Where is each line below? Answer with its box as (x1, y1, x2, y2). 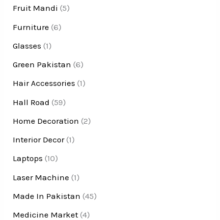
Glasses (13, 40, 42, 51)
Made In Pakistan (13, 191, 81, 201)
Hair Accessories (13, 78, 76, 88)
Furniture (13, 22, 50, 32)
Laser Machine (13, 172, 70, 182)
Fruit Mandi (13, 3, 58, 13)
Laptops (13, 153, 43, 164)
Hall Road (13, 97, 50, 107)
